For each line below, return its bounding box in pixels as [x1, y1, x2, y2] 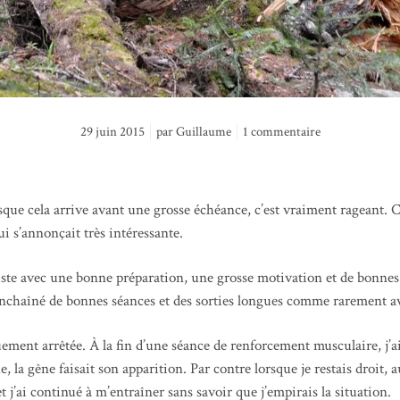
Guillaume [175, 122, 231, 140]
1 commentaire [242, 122, 321, 140]
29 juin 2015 [79, 122, 145, 140]
